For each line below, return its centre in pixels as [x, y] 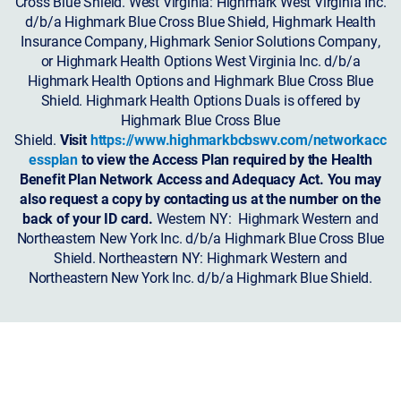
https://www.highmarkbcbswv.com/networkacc [238, 140]
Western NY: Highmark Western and [265, 218]
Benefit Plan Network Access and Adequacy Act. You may [200, 179]
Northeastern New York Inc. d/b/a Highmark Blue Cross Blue [200, 238]
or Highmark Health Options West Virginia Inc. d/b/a [200, 61]
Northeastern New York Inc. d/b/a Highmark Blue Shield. [200, 277]
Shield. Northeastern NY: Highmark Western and [200, 258]
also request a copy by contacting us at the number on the [200, 199]
